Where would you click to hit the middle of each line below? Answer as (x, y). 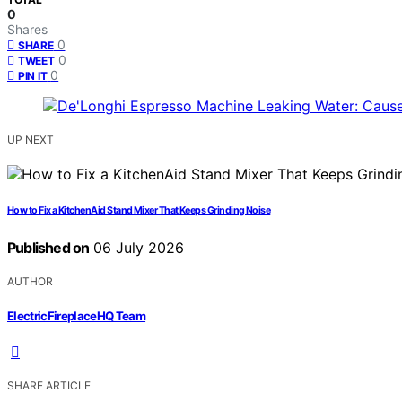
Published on (48, 248)
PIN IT (33, 76)
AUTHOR (30, 282)
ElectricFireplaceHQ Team (77, 315)
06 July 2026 (137, 248)
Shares (27, 30)
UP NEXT (31, 140)
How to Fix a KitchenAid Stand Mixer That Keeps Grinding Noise (139, 211)
